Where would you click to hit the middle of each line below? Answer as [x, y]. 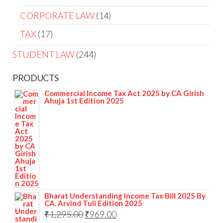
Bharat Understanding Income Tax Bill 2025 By [125, 196]
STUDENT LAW [44, 55]
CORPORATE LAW [57, 16]
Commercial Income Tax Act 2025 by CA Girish [124, 93]
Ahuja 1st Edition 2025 [84, 101]
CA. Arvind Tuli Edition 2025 [93, 203]
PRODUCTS [36, 78]
